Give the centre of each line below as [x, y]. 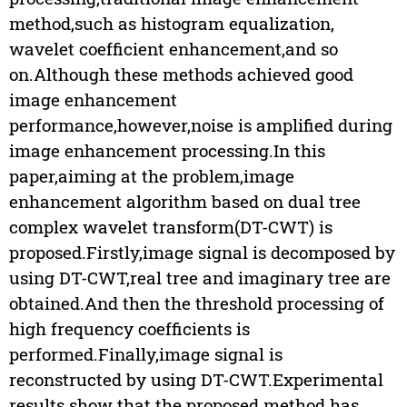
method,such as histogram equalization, [171, 24]
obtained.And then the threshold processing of [196, 303]
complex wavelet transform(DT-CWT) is [170, 227]
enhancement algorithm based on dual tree [184, 202]
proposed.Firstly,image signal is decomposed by [202, 253]
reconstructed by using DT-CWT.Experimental [196, 380]
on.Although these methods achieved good [181, 74]
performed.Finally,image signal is [145, 354]
